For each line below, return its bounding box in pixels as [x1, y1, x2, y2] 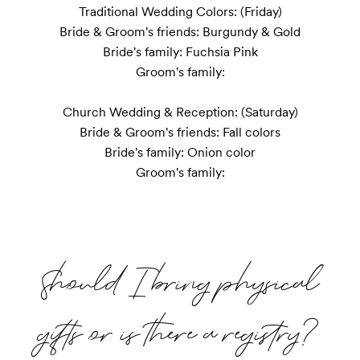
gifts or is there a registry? [40, 309, 320, 354]
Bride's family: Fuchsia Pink [102, 44, 258, 59]
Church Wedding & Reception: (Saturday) [62, 104, 298, 120]
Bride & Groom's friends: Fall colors [80, 125, 280, 140]
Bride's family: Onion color [104, 145, 256, 160]
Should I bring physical [41, 259, 319, 303]
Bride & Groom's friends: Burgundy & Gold [59, 24, 301, 39]
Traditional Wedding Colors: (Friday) [78, 4, 282, 19]
